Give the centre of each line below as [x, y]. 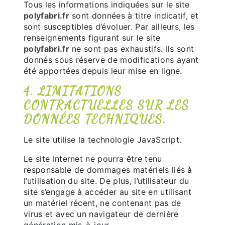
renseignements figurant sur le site [92, 38]
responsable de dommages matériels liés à [108, 170]
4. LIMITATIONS [73, 91]
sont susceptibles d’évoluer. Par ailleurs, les [109, 27]
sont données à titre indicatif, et [134, 16]
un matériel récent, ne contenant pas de [102, 203]
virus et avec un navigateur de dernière [101, 214]
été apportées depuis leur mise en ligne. [103, 71]
